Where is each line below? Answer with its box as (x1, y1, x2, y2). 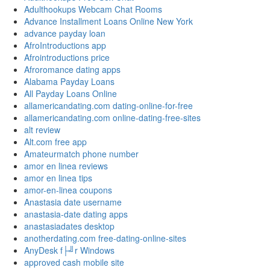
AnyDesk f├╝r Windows (24, 244, 115, 257)
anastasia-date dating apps (24, 208, 128, 221)
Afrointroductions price (24, 51, 110, 64)
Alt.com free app (24, 136, 87, 148)
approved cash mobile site (24, 256, 124, 269)
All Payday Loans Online (24, 87, 117, 100)
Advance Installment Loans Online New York (24, 15, 193, 28)
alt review (24, 124, 60, 136)
